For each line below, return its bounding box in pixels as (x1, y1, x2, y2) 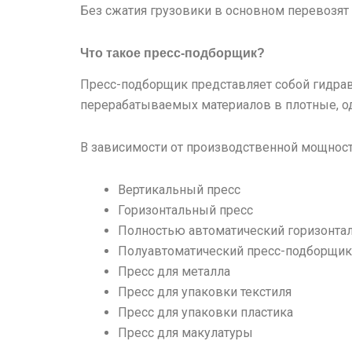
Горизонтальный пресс (118, 203, 253, 218)
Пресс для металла (118, 264, 230, 280)
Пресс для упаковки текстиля (118, 284, 291, 300)
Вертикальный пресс (118, 182, 240, 198)
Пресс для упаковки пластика (118, 305, 293, 321)
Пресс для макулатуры (118, 325, 253, 341)
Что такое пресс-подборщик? (80, 46, 265, 60)
